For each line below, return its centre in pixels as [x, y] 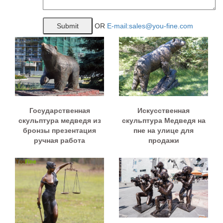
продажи [164, 141]
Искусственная [164, 111]
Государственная [59, 111]
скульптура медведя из [59, 121]
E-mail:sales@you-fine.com [150, 26]
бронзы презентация [59, 131]
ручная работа [59, 141]
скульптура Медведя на [164, 121]
